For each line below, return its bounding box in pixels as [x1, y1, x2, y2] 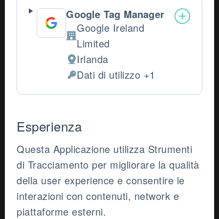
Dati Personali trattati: [66, 74, 165, 89]
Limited [77, 36, 110, 51]
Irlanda [77, 52, 109, 66]
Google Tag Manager [66, 7, 165, 22]
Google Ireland [77, 21, 145, 35]
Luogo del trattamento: [66, 59, 170, 73]
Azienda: [66, 35, 106, 50]
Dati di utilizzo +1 [77, 67, 155, 82]
